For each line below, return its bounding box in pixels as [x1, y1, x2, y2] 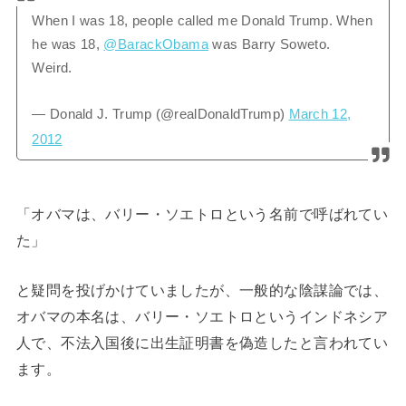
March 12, [288, 106, 352, 121]
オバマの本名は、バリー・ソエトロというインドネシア [15, 307, 389, 324]
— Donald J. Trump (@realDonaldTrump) [32, 106, 289, 121]
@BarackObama [103, 37, 208, 53]
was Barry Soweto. [208, 37, 331, 53]
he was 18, [32, 37, 104, 53]
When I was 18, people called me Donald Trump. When [32, 14, 372, 29]
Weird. [32, 61, 72, 76]
